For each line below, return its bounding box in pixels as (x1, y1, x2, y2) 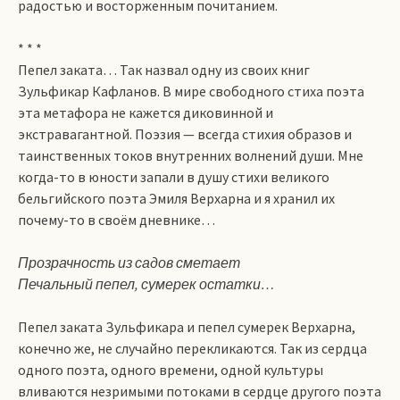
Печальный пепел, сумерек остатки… (18, 275, 274, 293)
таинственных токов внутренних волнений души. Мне (18, 146, 363, 164)
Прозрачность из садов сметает (18, 254, 240, 271)
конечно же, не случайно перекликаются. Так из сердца (18, 339, 367, 357)
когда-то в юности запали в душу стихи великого (18, 168, 329, 186)
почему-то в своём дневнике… (18, 211, 215, 229)
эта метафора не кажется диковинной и (18, 104, 273, 121)
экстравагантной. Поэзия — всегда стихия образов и (18, 125, 352, 143)
